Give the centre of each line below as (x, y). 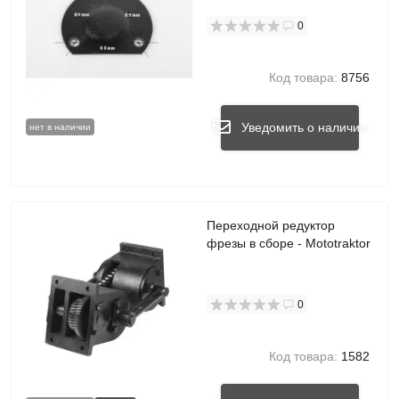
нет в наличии (60, 126)
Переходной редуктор (271, 225)
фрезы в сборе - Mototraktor (289, 243)
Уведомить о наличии (304, 128)
